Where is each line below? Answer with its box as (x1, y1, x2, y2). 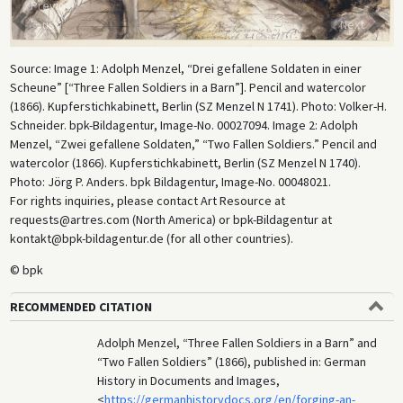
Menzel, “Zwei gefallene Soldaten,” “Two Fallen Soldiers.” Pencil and (9, 136, 377, 153)
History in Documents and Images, (97, 372, 281, 390)
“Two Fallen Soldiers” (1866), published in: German (97, 354, 367, 371)
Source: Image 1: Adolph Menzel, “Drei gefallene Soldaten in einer (9, 60, 362, 77)
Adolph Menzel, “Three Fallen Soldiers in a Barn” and (97, 335, 378, 352)
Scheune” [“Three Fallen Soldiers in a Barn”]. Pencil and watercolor (9, 79, 366, 96)
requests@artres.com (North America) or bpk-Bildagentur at (9, 211, 332, 228)
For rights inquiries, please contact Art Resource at (9, 193, 285, 210)
